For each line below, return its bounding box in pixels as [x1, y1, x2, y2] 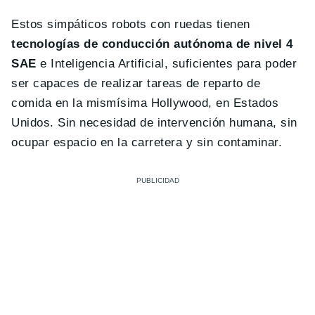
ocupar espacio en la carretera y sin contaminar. [11, 136, 283, 150]
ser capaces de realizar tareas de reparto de [11, 77, 261, 91]
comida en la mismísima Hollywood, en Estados [11, 96, 279, 110]
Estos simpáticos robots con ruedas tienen [11, 18, 250, 32]
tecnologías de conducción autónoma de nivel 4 [11, 37, 293, 51]
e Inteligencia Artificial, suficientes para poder [36, 57, 297, 71]
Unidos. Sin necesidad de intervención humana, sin [11, 116, 297, 130]
